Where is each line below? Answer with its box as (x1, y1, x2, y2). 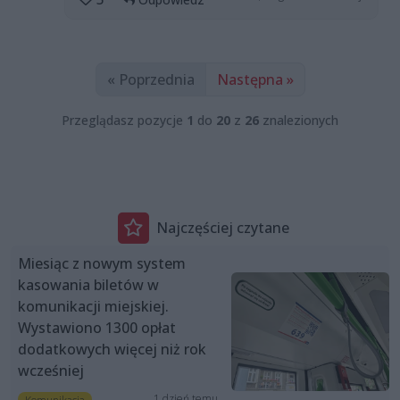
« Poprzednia (106, 70, 195, 90)
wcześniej (18, 361, 84, 381)
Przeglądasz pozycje (62, 112, 187, 129)
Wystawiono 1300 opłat (18, 318, 176, 338)
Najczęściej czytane (155, 217, 289, 237)
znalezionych (259, 112, 338, 129)
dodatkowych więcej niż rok (18, 339, 206, 360)
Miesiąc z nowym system (18, 254, 186, 274)
